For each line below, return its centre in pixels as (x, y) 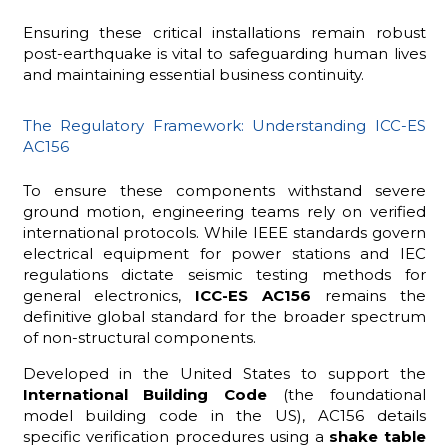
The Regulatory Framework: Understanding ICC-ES (224, 126)
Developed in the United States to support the (224, 373)
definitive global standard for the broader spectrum (224, 316)
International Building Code (144, 394)
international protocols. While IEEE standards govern (224, 232)
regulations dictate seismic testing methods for (224, 274)
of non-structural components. (139, 337)
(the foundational (346, 394)
